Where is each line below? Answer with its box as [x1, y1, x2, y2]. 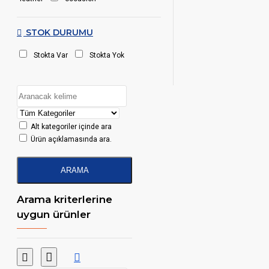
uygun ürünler [17, 208, 91, 221]
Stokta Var [34, 51, 68, 59]
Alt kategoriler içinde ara [29, 122, 112, 131]
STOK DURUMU [23, 27, 93, 38]
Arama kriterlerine [17, 193, 112, 206]
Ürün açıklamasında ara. [29, 135, 112, 144]
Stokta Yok [89, 51, 124, 59]
